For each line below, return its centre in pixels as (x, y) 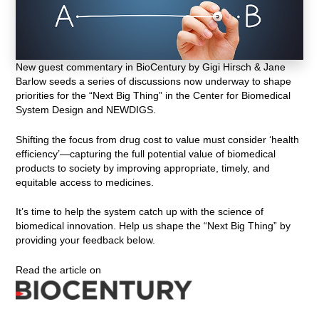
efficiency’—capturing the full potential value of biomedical (146, 153)
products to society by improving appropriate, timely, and (143, 168)
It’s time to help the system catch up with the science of (140, 212)
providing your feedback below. (86, 240)
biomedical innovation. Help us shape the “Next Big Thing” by (153, 226)
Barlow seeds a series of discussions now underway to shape (154, 82)
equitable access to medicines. (85, 182)
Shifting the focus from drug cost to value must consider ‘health (158, 139)
